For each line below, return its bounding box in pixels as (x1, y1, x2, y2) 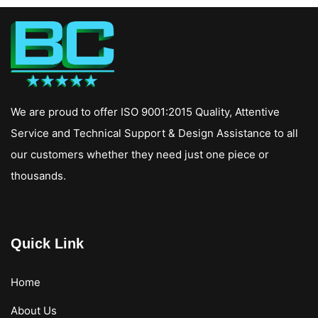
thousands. (11, 168, 66, 182)
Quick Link (11, 235, 84, 251)
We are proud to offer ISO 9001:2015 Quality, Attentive (11, 104, 280, 119)
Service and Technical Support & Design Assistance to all (11, 126, 298, 140)
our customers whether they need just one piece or (11, 147, 269, 161)
